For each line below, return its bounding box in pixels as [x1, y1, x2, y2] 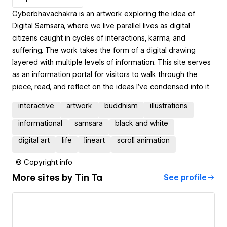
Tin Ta [75, 172, 102, 183]
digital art [18, 136, 50, 144]
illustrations [150, 101, 187, 110]
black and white [115, 119, 168, 127]
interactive [18, 101, 54, 110]
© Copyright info [16, 158, 72, 166]
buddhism [104, 101, 138, 110]
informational [18, 119, 62, 127]
